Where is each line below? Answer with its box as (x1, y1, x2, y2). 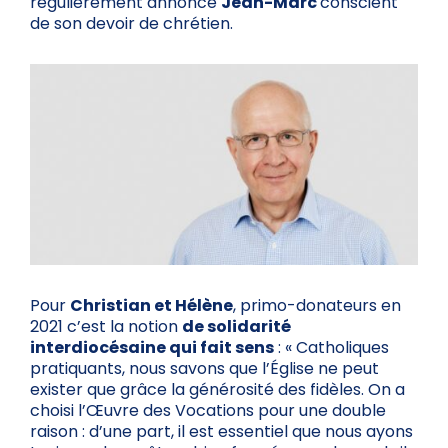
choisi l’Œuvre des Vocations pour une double (30, 399, 386, 423)
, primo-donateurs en (233, 294, 401, 318)
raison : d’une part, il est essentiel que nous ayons (30, 420, 413, 444)
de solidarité (182, 315, 291, 339)
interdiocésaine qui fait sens (30, 336, 274, 360)
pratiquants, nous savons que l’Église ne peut (30, 357, 379, 381)
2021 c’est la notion (30, 315, 182, 339)
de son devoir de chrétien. (30, 11, 233, 35)
